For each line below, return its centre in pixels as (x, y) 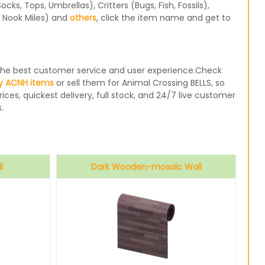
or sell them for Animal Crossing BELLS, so (139, 83)
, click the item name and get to (163, 18)
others (83, 18)
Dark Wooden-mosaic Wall (146, 167)
